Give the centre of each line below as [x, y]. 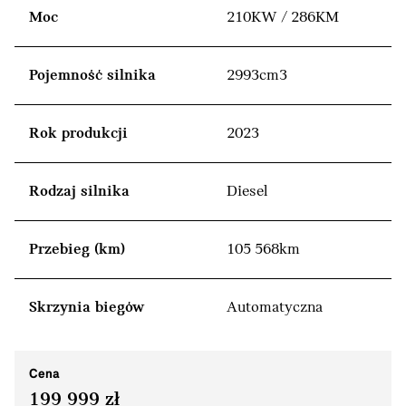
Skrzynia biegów [87, 307]
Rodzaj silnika [79, 191]
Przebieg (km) [77, 249]
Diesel [247, 191]
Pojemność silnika [92, 75]
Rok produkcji [78, 133]
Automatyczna [275, 307]
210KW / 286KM [283, 17]
